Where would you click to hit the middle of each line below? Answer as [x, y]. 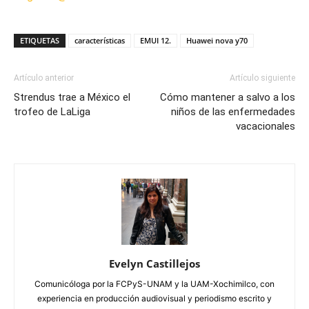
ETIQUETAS [40, 41]
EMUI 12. [156, 41]
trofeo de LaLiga [52, 112]
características [100, 41]
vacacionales [266, 127]
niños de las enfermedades [233, 112]
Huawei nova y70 [217, 41]
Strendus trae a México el [72, 98]
